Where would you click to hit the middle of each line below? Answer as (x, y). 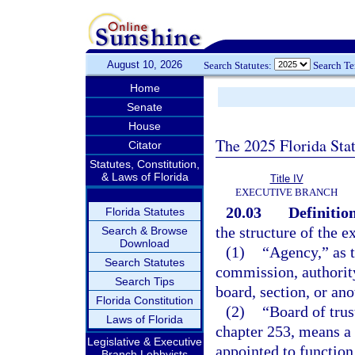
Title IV (286, 179)
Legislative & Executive (145, 342)
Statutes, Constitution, (145, 164)
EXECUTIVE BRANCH (286, 192)
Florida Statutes (145, 212)
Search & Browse (145, 231)
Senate (145, 107)
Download (145, 243)
